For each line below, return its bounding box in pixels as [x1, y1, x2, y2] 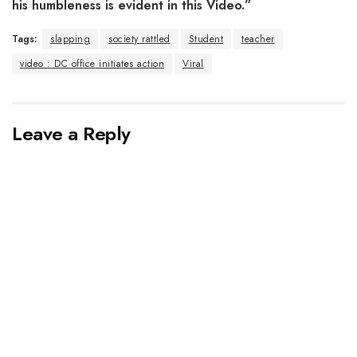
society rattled [108, 31, 171, 46]
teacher [241, 31, 275, 46]
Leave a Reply [12, 119, 131, 147]
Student [188, 31, 223, 46]
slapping [50, 31, 90, 46]
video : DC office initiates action [20, 56, 164, 71]
